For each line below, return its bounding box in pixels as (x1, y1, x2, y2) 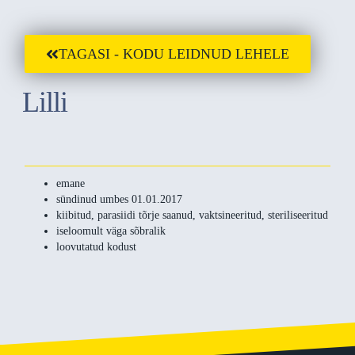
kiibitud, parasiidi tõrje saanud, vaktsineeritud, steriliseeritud (56, 208, 329, 221)
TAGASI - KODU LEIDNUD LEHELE (59, 46, 290, 63)
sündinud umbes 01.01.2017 (56, 193, 183, 205)
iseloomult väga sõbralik (56, 224, 166, 237)
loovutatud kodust (56, 240, 137, 253)
